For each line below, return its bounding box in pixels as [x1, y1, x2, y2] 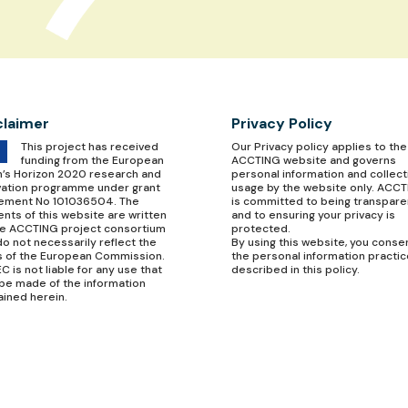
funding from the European [20, 153, 164, 168]
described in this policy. [230, 262, 360, 278]
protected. [230, 221, 291, 237]
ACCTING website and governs [230, 153, 396, 168]
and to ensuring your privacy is [230, 208, 395, 223]
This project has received [20, 139, 158, 155]
